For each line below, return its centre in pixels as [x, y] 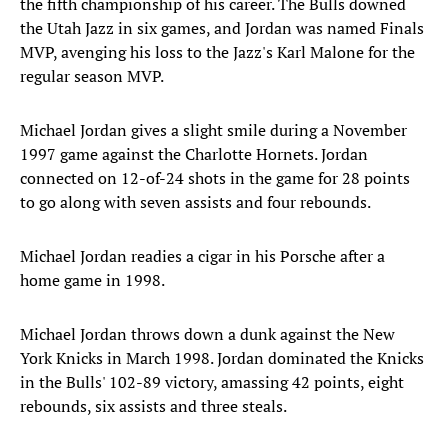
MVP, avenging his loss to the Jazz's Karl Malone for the [217, 52]
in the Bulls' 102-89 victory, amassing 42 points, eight [212, 382]
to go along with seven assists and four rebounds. [195, 202]
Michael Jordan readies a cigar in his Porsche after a [202, 256]
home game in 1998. [92, 280]
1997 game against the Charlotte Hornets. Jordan [194, 154]
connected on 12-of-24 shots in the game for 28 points [215, 178]
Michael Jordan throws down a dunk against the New [207, 334]
